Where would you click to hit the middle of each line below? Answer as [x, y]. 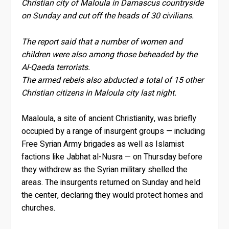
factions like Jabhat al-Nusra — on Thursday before [112, 157]
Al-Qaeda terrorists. [56, 67]
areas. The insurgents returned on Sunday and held [111, 183]
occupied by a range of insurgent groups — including [113, 132]
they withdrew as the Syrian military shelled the [105, 170]
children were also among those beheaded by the [110, 54]
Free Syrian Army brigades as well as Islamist [103, 144]
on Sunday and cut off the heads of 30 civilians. [108, 16]
